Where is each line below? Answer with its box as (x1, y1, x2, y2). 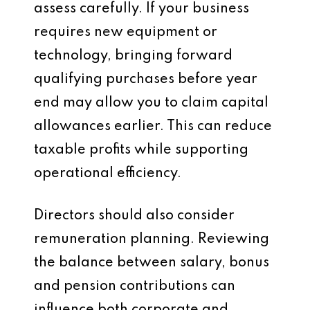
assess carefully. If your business (34, 2, 249, 16)
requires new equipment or (34, 26, 217, 39)
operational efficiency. (34, 167, 181, 181)
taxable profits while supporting (34, 143, 248, 157)
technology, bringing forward (34, 49, 232, 63)
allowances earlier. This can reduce (34, 120, 272, 134)
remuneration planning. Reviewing (34, 232, 269, 246)
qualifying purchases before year (34, 73, 257, 86)
